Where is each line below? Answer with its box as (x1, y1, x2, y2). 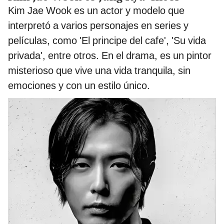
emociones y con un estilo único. (8, 79, 150, 91)
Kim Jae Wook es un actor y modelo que (8, 4, 184, 16)
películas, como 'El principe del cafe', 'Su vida (8, 34, 206, 46)
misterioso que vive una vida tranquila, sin (8, 64, 190, 76)
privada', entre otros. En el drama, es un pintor (8, 49, 211, 61)
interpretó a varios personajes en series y (8, 19, 188, 31)
